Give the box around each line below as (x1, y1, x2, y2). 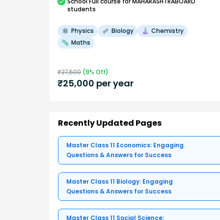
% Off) (89, 67, 109, 76)
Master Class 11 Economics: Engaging (66, 141, 184, 150)
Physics (71, 26, 94, 35)
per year (94, 77, 134, 89)
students (67, 4, 96, 13)
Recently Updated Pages (58, 117, 162, 129)
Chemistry (151, 26, 184, 35)
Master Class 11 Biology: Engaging (66, 177, 173, 186)
